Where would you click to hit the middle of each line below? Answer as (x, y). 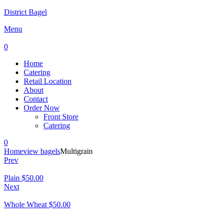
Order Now (42, 108)
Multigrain (76, 151)
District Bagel (25, 12)
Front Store (61, 117)
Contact (36, 99)
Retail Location (48, 81)
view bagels (42, 151)
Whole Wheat (25, 204)
